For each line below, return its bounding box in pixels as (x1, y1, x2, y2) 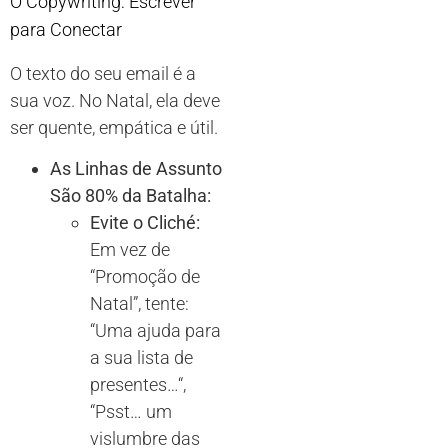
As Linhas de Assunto (50, 158, 222, 180)
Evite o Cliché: (90, 212, 200, 234)
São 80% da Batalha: (50, 185, 211, 207)
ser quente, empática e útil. (10, 116, 218, 138)
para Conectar (10, 18, 122, 40)
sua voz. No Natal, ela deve (10, 89, 220, 111)
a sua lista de (90, 347, 193, 369)
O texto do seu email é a (10, 62, 196, 84)
